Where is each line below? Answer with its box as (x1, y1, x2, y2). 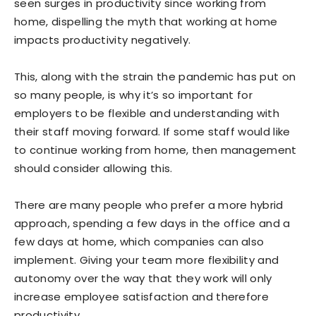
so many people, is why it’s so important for (14, 87, 253, 103)
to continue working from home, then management (14, 142, 297, 158)
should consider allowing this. (14, 161, 173, 176)
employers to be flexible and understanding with (14, 106, 280, 121)
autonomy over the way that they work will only (14, 271, 272, 286)
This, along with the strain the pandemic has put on (14, 69, 296, 85)
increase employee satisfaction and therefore (14, 289, 269, 305)
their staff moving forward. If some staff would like (14, 124, 291, 140)
